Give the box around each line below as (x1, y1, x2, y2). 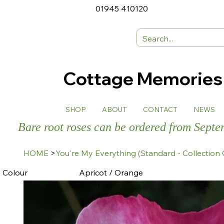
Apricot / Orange (78, 167, 143, 177)
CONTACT (143, 105, 178, 114)
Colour (2, 167, 28, 177)
